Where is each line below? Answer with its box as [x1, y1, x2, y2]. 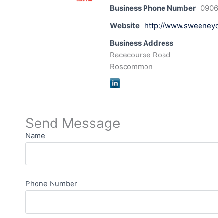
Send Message [25, 115, 120, 132]
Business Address [110, 38, 173, 48]
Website [110, 21, 140, 31]
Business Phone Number [110, 3, 196, 13]
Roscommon [110, 62, 153, 72]
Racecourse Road [110, 50, 170, 60]
